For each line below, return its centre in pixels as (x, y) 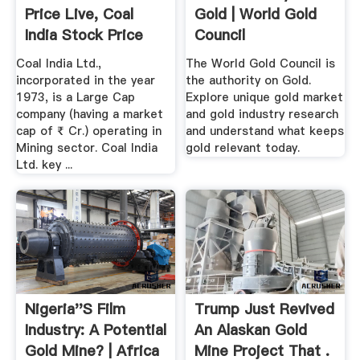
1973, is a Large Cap (75, 97)
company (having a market (89, 114)
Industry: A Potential (95, 329)
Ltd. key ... (44, 164)
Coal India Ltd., (58, 63)
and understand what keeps (265, 131)
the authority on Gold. (249, 80)
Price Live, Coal (79, 14)
